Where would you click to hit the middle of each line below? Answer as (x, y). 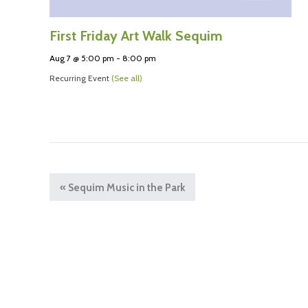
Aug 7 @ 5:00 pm (82, 58)
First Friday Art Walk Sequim (136, 36)
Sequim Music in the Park (125, 188)
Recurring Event (80, 78)
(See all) (127, 78)
